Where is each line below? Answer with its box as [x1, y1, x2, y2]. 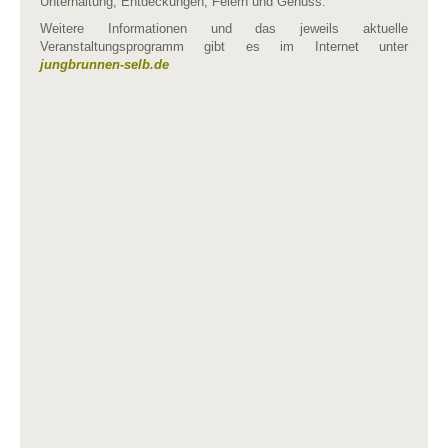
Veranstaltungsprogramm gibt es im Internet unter [40, 39, 408, 54]
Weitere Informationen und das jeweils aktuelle [40, 21, 408, 36]
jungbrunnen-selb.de [40, 57, 169, 72]
